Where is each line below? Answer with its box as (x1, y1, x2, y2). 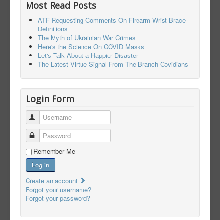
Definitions (38, 24, 68, 34)
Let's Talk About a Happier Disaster (38, 51, 138, 60)
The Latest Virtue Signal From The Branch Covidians (38, 59, 188, 69)
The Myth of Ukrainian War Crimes (38, 33, 136, 43)
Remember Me (33, 146, 75, 156)
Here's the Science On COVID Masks (38, 42, 144, 52)
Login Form (26, 93, 74, 105)
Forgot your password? (26, 193, 90, 203)
